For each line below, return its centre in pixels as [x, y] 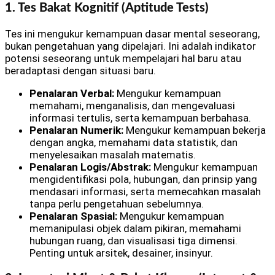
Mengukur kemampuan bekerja [195, 130]
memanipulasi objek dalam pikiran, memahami [135, 228]
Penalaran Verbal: [72, 93]
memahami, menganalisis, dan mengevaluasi [132, 106]
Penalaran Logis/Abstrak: [90, 167]
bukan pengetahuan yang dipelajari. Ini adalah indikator [130, 46]
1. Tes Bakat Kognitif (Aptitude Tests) [107, 8]
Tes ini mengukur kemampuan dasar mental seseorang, [132, 34]
